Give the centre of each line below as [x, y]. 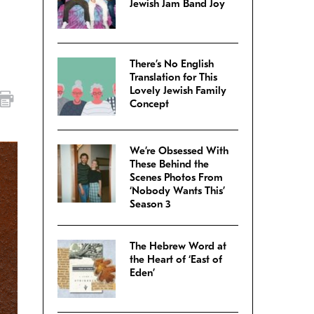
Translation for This [173, 77]
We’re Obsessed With [179, 151]
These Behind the [169, 164]
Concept [149, 104]
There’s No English [172, 64]
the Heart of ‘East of [176, 260]
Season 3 [150, 204]
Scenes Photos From [176, 178]
